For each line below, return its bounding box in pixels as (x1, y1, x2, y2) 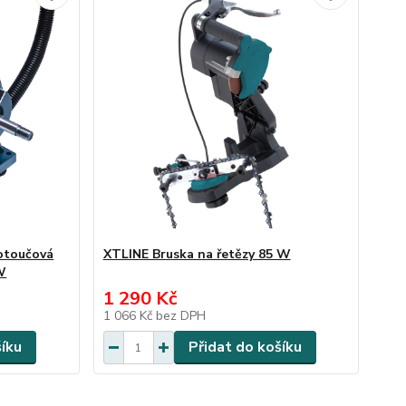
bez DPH (155, 307, 206, 324)
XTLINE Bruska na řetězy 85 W (102, 246, 291, 263)
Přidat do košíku (188, 337, 302, 357)
